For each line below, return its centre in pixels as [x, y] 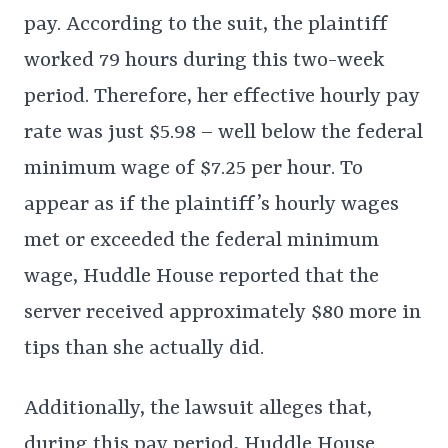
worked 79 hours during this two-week [204, 60]
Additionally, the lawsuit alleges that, [198, 408]
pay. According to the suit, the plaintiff [206, 24]
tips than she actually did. [144, 348]
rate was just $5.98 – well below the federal [223, 132]
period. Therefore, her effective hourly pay [222, 96]
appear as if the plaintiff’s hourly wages [211, 204]
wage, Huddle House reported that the [201, 276]
